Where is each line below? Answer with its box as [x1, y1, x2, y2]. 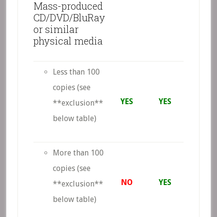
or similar [33, 23, 78, 35]
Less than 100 [52, 67, 100, 77]
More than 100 [52, 148, 104, 157]
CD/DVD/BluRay [33, 11, 105, 24]
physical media [33, 34, 103, 47]
